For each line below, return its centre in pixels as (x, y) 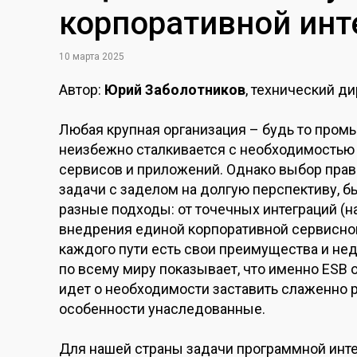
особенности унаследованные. (162, 309)
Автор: (82, 90)
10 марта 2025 (92, 57)
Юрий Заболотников (175, 90)
